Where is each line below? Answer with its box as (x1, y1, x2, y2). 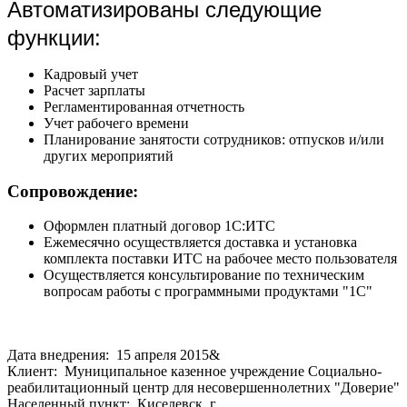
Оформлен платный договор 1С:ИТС (44, 218, 275, 234)
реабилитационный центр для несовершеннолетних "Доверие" (7, 380, 400, 396)
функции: (7, 25, 101, 50)
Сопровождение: (7, 181, 138, 201)
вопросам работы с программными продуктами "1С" (44, 283, 372, 300)
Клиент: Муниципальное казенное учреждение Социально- (7, 363, 382, 380)
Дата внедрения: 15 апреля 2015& (7, 347, 220, 363)
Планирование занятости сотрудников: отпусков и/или (44, 131, 384, 147)
